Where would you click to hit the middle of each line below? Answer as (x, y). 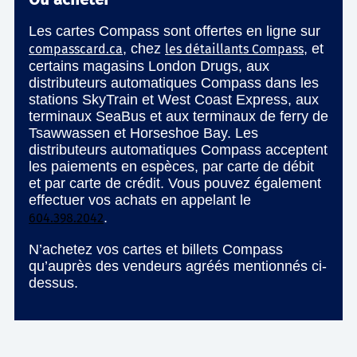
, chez (144, 49)
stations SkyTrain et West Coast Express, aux (174, 100)
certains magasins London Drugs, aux (149, 67)
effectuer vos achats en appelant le (140, 200)
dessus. (53, 283)
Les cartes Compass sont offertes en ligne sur (175, 31)
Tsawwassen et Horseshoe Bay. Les (143, 133)
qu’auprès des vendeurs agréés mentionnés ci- (178, 267)
